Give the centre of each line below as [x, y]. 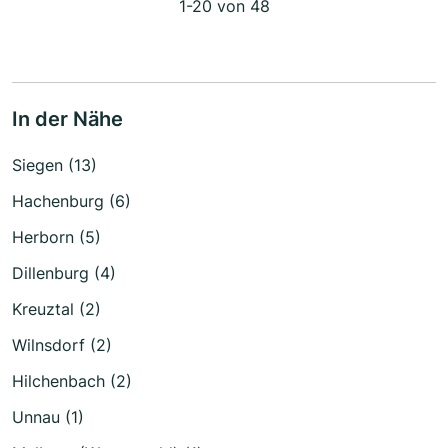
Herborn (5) [56, 236]
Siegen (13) [54, 164]
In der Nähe [67, 118]
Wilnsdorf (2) [62, 344]
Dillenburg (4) [64, 272]
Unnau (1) [48, 416]
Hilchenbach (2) [72, 380]
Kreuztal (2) [56, 308]
